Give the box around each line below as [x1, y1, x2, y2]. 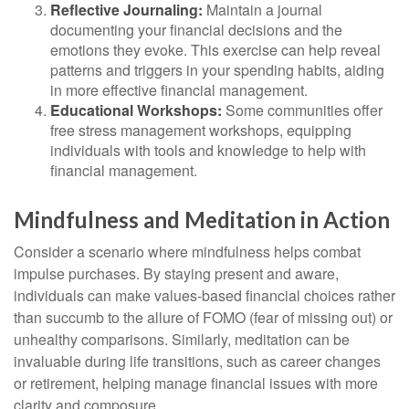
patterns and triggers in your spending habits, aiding [50, 59, 384, 80]
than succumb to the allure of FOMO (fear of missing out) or [14, 307, 393, 328]
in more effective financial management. [50, 79, 308, 100]
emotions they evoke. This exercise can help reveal [50, 39, 381, 60]
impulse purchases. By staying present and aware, [14, 263, 339, 284]
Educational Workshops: [50, 100, 222, 121]
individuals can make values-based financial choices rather [14, 285, 395, 306]
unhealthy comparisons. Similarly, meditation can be [14, 329, 350, 350]
